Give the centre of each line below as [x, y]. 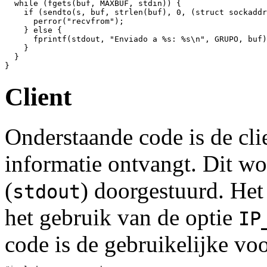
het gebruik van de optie [122, 217]
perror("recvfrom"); [67, 21]
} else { [36, 30]
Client [38, 97]
